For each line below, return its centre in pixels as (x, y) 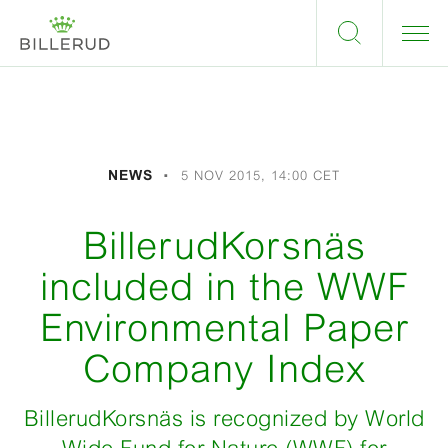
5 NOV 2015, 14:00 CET (260, 175)
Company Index (224, 368)
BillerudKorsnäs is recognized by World (224, 418)
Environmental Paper (224, 327)
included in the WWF (224, 286)
